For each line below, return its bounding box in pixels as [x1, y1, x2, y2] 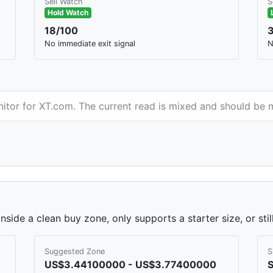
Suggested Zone [44, 246, 105, 256]
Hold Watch [47, 7, 88, 17]
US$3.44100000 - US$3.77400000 [44, 258, 216, 271]
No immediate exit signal [44, 38, 135, 48]
